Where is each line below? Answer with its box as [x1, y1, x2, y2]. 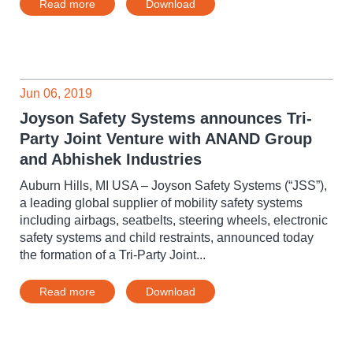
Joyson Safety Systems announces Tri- [20, 110, 312, 127]
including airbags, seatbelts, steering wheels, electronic [20, 214, 328, 227]
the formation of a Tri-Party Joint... [20, 248, 206, 262]
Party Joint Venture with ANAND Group [20, 130, 312, 147]
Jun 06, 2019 [20, 87, 92, 100]
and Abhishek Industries [20, 150, 202, 168]
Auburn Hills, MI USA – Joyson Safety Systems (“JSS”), [20, 179, 327, 192]
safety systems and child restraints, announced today [20, 231, 314, 244]
